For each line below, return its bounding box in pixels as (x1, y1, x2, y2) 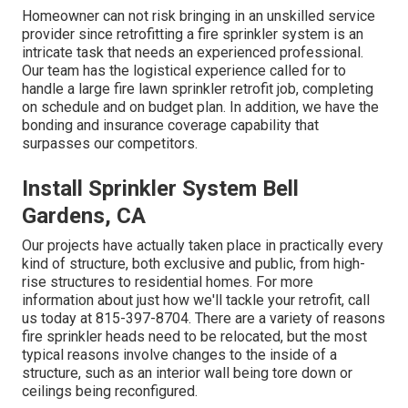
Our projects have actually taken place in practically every (22, 236, 383, 254)
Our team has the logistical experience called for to (22, 61, 346, 79)
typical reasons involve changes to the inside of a (22, 345, 337, 363)
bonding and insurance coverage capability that (22, 116, 319, 134)
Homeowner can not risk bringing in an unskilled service (22, 6, 375, 25)
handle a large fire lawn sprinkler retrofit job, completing (22, 79, 373, 97)
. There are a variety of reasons (189, 309, 385, 327)
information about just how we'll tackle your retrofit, (22, 291, 348, 309)
